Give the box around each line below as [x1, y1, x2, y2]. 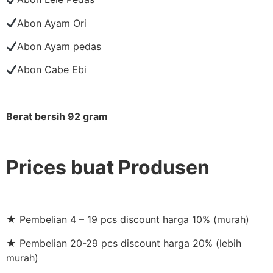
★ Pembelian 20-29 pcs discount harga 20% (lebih [6, 236, 241, 249]
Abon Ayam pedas [17, 40, 102, 53]
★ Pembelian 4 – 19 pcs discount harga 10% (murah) [6, 213, 249, 226]
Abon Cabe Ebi [17, 63, 87, 76]
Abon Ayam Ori [17, 16, 87, 29]
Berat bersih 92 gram [6, 110, 108, 123]
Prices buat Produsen [6, 155, 210, 180]
